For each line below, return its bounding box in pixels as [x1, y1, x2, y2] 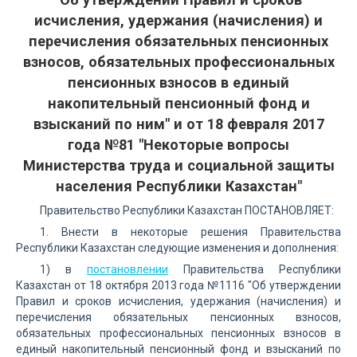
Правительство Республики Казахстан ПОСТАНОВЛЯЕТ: [40, 204, 334, 217]
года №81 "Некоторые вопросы [68, 136, 289, 153]
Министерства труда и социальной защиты [22, 157, 335, 174]
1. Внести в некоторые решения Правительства [40, 226, 341, 238]
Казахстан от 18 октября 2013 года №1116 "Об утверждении [16, 279, 341, 292]
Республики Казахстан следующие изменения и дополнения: [16, 241, 339, 254]
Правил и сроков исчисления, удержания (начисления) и [16, 295, 341, 308]
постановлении [87, 263, 168, 276]
